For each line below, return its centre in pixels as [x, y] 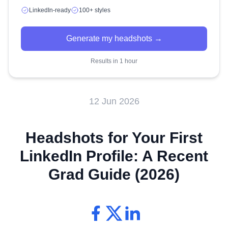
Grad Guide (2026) [114, 174]
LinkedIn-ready [50, 10]
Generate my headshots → [114, 38]
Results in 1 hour [114, 61]
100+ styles [95, 10]
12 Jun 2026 [114, 101]
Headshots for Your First [114, 137]
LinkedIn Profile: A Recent [114, 156]
